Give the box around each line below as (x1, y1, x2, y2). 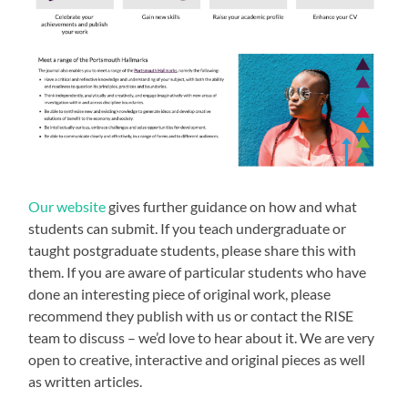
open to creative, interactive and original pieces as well (28, 350, 366, 368)
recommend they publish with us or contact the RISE (28, 306, 354, 324)
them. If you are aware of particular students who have (28, 262, 367, 280)
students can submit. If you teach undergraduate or (28, 219, 347, 237)
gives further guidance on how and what (106, 197, 358, 215)
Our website (28, 197, 107, 215)
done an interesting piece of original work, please (28, 284, 331, 302)
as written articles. (28, 372, 143, 390)
